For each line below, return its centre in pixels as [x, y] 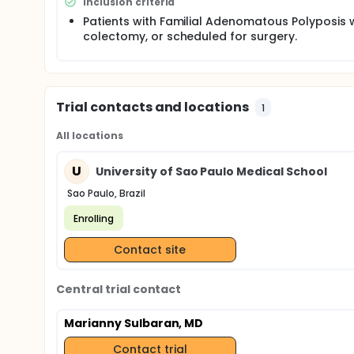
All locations [90, 136]
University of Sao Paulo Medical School [211, 171]
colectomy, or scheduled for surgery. [190, 36]
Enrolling [94, 218]
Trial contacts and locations [153, 107]
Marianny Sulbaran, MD [134, 323]
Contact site [150, 249]
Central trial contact [119, 289]
